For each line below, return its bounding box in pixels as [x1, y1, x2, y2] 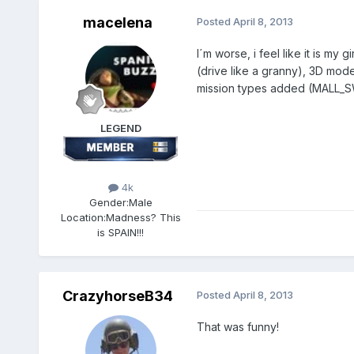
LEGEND [100, 121, 141, 134]
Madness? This [105, 211, 181, 224]
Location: [60, 211, 106, 224]
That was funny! [196, 320, 279, 334]
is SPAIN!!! [97, 226, 145, 239]
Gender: [88, 196, 129, 209]
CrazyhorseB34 [62, 288, 173, 305]
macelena [82, 13, 153, 31]
